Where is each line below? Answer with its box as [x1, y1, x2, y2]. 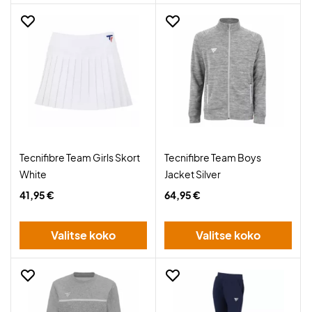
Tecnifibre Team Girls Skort [19, 151, 140, 164]
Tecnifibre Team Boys [164, 151, 261, 164]
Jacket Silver [164, 168, 221, 180]
